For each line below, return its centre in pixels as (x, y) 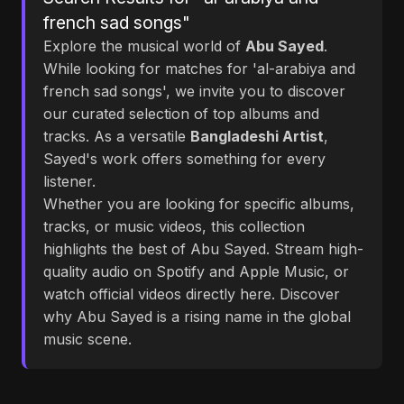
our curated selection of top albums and (181, 114)
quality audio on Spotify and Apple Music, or (196, 271)
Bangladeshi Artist (257, 136)
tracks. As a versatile (117, 136)
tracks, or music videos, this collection (174, 226)
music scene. (87, 339)
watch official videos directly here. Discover (192, 294)
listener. (69, 181)
